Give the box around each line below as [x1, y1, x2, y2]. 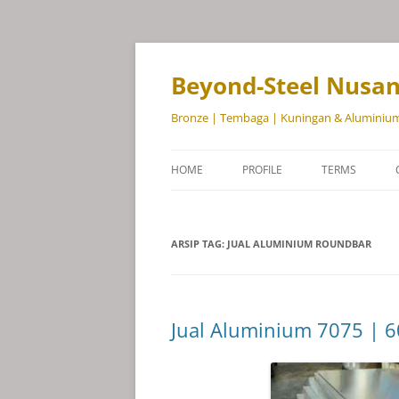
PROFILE [242, 162, 282, 177]
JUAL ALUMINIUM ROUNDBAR [227, 237, 371, 250]
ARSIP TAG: [171, 237, 227, 250]
